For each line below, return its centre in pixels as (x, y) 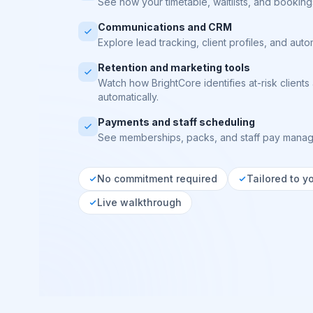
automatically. (128, 97)
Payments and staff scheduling (176, 122)
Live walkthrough (139, 202)
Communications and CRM (165, 27)
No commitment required (157, 179)
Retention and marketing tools (174, 67)
